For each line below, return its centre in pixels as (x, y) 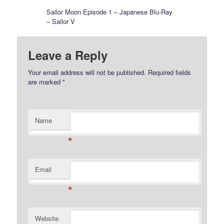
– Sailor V (61, 21)
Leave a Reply (68, 55)
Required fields (169, 72)
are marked (45, 82)
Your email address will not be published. (87, 72)
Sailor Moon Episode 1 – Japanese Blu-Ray (110, 11)
